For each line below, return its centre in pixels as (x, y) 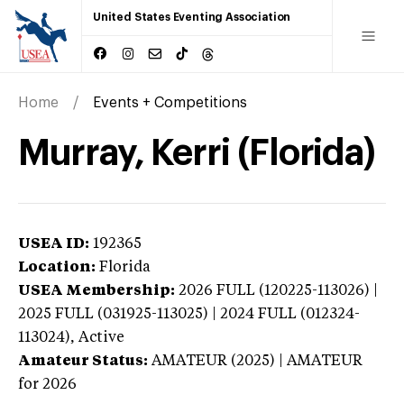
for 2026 (47, 385)
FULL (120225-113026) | (297, 291)
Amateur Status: (83, 361)
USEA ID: (54, 244)
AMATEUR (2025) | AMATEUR (257, 361)
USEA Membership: (96, 291)
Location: (57, 267)
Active (101, 338)
